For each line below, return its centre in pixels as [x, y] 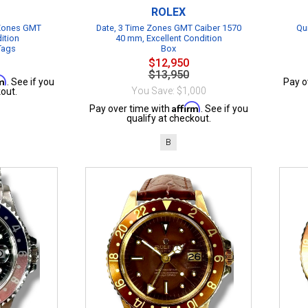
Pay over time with [130, 109]
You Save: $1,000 [168, 91]
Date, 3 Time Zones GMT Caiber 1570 [168, 28]
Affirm [186, 107]
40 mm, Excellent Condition [168, 38]
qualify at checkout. [168, 118]
